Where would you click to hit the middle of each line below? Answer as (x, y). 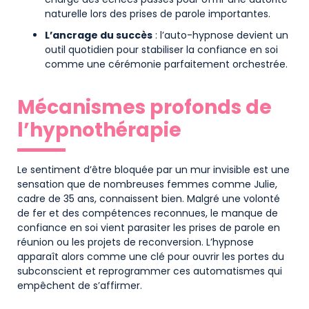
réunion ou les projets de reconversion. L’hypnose (136, 242)
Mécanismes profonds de (144, 107)
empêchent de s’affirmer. (80, 285)
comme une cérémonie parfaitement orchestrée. (166, 64)
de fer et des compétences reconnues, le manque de (148, 213)
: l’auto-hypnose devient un (220, 35)
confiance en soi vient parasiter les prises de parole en (149, 227)
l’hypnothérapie (99, 130)
